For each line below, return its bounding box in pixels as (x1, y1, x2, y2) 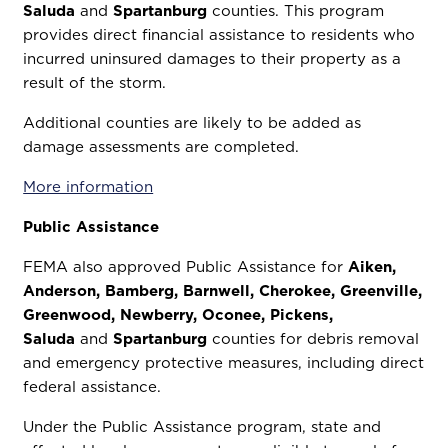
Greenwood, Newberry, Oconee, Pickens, (23, 304, 334, 325)
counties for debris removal (207, 328, 420, 349)
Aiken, (348, 256, 397, 277)
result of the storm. (23, 72, 167, 93)
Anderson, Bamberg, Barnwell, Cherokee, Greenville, (23, 280, 423, 301)
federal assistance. (23, 376, 167, 397)
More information (23, 176, 154, 197)
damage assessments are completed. (23, 136, 300, 157)
